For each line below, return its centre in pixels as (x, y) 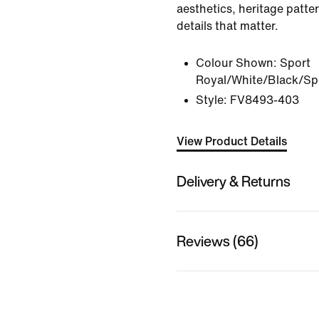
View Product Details (232, 141)
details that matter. (228, 26)
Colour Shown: (236, 63)
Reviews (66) (218, 241)
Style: (211, 100)
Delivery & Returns (234, 181)
